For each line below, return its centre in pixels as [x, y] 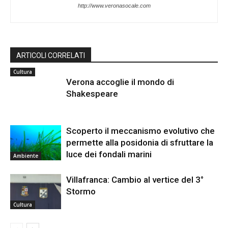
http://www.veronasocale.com [114, 6]
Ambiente [26, 156]
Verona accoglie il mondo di [120, 82]
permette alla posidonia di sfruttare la [140, 143]
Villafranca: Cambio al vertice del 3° [135, 180]
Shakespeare [92, 94]
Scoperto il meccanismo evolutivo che [140, 131]
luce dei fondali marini [109, 154]
